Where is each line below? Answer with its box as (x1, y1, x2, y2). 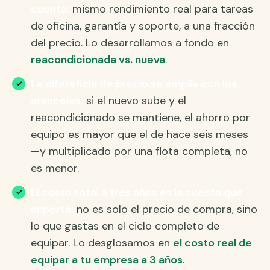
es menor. (31, 161, 80, 176)
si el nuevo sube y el (83, 93, 187, 108)
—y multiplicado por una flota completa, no (31, 144, 248, 159)
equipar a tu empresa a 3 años (31, 253, 183, 268)
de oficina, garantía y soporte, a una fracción (31, 19, 256, 34)
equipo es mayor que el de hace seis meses (31, 127, 249, 142)
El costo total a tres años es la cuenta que (31, 185, 243, 200)
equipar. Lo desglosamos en (31, 236, 174, 251)
